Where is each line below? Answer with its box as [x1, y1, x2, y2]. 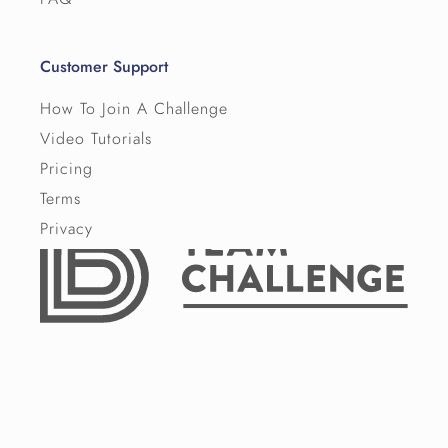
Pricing [40, 158, 94, 181]
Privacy [40, 218, 94, 241]
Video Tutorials [40, 128, 153, 151]
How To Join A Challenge [40, 98, 229, 121]
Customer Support [40, 56, 169, 79]
